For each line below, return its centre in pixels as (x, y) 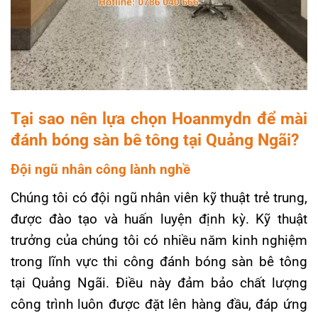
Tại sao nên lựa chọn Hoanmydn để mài (159, 119)
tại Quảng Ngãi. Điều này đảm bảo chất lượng (159, 283)
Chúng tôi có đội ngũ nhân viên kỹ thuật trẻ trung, (159, 197)
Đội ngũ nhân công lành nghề (100, 169)
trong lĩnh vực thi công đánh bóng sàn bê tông (159, 261)
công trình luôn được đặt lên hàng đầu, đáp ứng (159, 304)
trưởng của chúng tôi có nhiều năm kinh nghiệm (159, 240)
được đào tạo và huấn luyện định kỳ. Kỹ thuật (159, 219)
